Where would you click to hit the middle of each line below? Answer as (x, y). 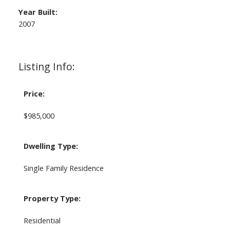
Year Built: (38, 12)
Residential (42, 221)
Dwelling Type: (51, 146)
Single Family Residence (63, 168)
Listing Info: (46, 67)
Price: (34, 94)
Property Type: (52, 198)
